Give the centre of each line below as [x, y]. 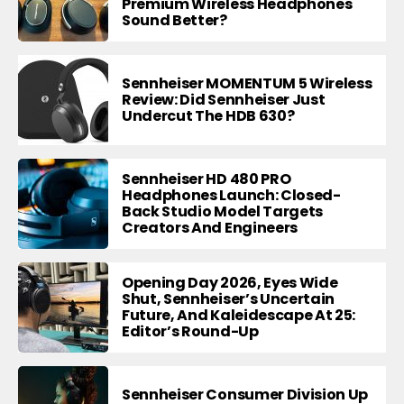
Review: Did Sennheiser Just [224, 99]
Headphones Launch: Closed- [231, 195]
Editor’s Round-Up [190, 331]
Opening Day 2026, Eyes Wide [230, 282]
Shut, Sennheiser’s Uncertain [229, 298]
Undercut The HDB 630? [208, 115]
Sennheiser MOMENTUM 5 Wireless [247, 83]
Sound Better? [174, 20]
